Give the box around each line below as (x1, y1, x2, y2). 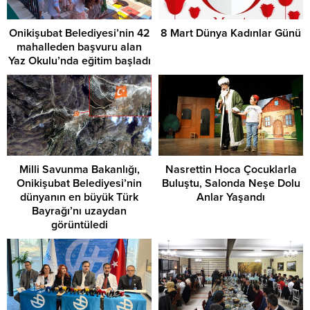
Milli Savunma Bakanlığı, (19, 163, 140, 177)
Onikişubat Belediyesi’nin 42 (8, 26, 150, 40)
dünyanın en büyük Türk (20, 190, 138, 205)
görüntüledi (51, 218, 108, 232)
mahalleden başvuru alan (17, 39, 142, 54)
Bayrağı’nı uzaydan (32, 204, 127, 219)
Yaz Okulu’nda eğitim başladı (8, 53, 151, 68)
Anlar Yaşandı (197, 190, 265, 205)
